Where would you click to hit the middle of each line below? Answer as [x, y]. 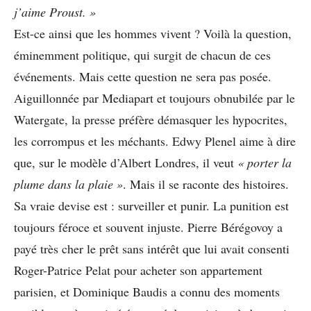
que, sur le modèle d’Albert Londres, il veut [126, 162]
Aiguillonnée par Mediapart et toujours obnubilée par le [154, 98]
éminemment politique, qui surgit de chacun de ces [142, 54]
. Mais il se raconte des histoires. [206, 184]
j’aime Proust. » [55, 11]
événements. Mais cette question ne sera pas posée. [143, 76]
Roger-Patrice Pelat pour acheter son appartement [138, 270]
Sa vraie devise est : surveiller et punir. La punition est [151, 205]
